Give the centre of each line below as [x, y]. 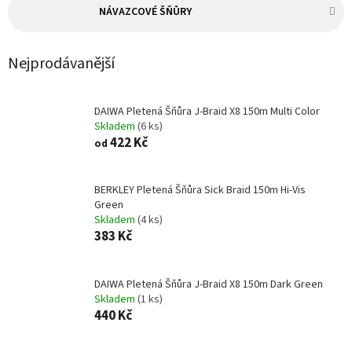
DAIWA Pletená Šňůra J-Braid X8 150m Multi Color [207, 111]
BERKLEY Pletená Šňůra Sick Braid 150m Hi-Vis [200, 191]
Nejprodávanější [61, 63]
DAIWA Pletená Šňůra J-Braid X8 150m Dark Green [209, 284]
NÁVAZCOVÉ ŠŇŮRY [145, 12]
